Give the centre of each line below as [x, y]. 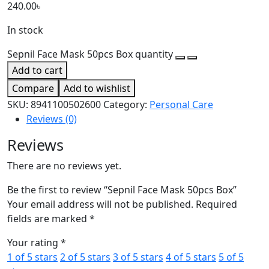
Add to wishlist [97, 89]
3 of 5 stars [138, 257]
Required [216, 204]
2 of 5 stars [85, 257]
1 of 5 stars [32, 257]
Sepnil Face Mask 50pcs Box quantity [90, 54]
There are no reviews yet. [64, 166]
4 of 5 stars [191, 257]
